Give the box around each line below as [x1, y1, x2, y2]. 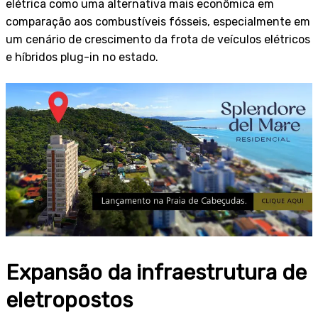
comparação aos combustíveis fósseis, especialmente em [6, 14, 310, 28]
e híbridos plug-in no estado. [6, 50, 158, 64]
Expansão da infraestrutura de [6, 259, 307, 285]
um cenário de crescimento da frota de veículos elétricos [6, 32, 310, 46]
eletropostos [6, 287, 133, 313]
